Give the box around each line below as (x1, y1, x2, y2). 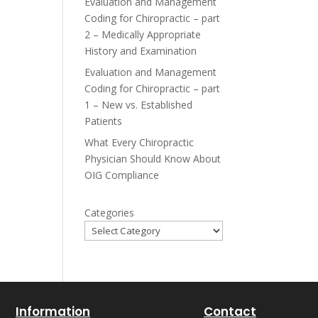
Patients (84, 114, 123, 128)
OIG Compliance (84, 168, 160, 182)
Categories (84, 206, 135, 219)
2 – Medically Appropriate (84, 28, 202, 41)
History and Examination (84, 44, 197, 57)
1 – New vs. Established (84, 98, 193, 111)
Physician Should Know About (84, 152, 221, 165)
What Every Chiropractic (84, 136, 194, 149)
